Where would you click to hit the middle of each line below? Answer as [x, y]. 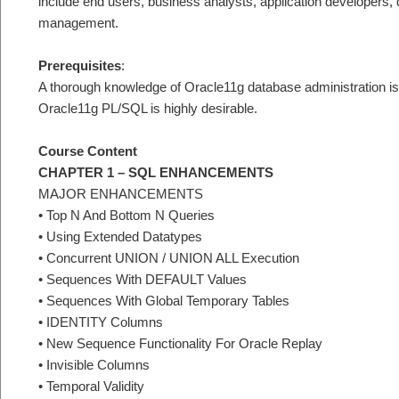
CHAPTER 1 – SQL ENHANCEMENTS [156, 173]
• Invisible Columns [94, 365]
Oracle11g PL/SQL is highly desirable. [148, 108]
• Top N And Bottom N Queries [126, 216]
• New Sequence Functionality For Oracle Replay [180, 344]
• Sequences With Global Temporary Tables [164, 301]
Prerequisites [80, 65]
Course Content [88, 151]
